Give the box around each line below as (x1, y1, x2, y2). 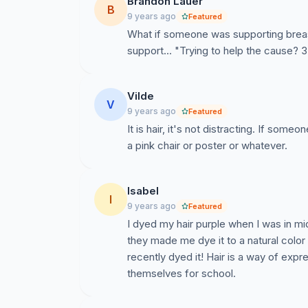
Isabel (127, 184, 159, 197)
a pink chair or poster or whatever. (127, 139, 287, 152)
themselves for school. (127, 267, 236, 280)
